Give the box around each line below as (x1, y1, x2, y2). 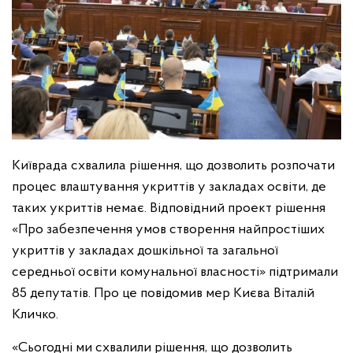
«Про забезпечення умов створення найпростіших (12, 222, 325, 238)
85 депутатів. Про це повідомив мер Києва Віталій (12, 286, 314, 302)
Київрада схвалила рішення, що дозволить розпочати (12, 158, 335, 174)
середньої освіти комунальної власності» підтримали (12, 265, 338, 281)
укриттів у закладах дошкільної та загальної (12, 243, 278, 259)
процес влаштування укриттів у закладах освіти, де (12, 180, 326, 195)
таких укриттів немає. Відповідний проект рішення (12, 201, 325, 217)
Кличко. (12, 307, 58, 323)
